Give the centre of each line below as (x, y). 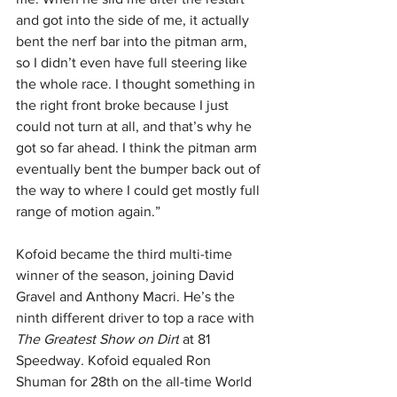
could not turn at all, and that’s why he (136, 127)
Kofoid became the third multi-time (126, 254)
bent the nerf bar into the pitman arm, (133, 42)
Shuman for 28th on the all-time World (136, 382)
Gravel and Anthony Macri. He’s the (127, 297)
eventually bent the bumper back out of (140, 169)
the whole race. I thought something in (137, 84)
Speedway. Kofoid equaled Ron (115, 361)
